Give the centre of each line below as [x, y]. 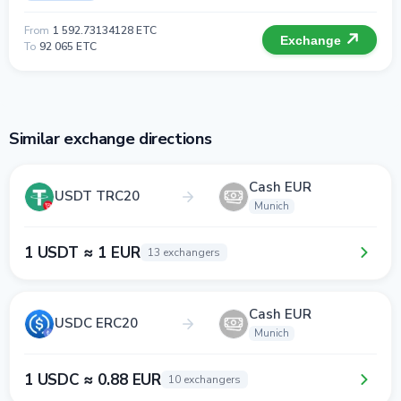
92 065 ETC [68, 47]
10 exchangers [205, 380]
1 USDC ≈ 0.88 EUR [93, 380]
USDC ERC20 [96, 323]
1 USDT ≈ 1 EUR [82, 252]
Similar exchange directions [111, 139]
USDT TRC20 [97, 196]
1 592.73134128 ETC [105, 30]
